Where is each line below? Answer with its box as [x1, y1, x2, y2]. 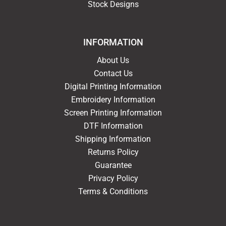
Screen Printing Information [64, 108, 162, 118]
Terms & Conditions [78, 187, 148, 196]
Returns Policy [87, 147, 139, 157]
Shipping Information [75, 134, 151, 144]
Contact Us [93, 69, 133, 78]
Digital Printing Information [65, 82, 161, 91]
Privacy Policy [88, 174, 138, 183]
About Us [97, 55, 129, 65]
